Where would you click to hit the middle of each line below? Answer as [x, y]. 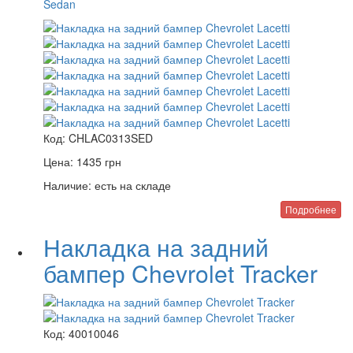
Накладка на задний [156, 247]
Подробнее [311, 209]
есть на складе [131, 185]
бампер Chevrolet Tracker [180, 273]
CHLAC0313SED [111, 138]
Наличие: [67, 185]
